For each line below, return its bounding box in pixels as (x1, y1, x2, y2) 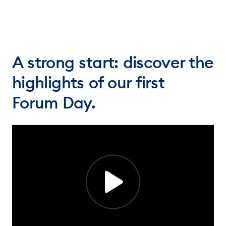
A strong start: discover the (12, 51, 214, 73)
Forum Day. (12, 92, 95, 113)
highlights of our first (12, 72, 165, 93)
